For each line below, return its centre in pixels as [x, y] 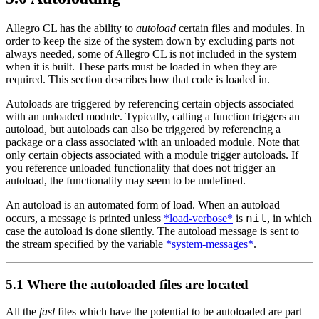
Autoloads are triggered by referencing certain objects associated [150, 104]
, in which [289, 219]
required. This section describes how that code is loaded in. [138, 80]
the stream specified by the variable [86, 244]
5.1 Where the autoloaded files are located [127, 284]
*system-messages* [210, 244]
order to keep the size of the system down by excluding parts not [150, 41]
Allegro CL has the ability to [71, 28]
